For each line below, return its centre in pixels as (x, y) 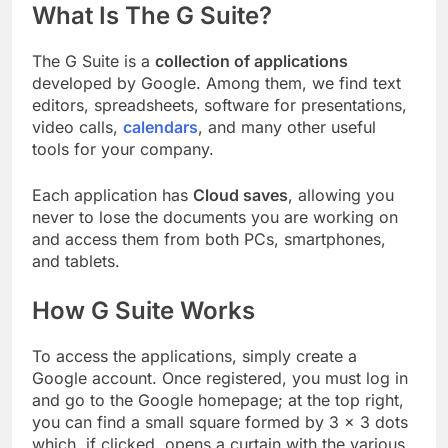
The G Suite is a (93, 60)
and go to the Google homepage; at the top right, (218, 399)
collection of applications (251, 60)
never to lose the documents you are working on (215, 216)
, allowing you (341, 194)
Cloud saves (240, 194)
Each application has (112, 194)
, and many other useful (287, 126)
